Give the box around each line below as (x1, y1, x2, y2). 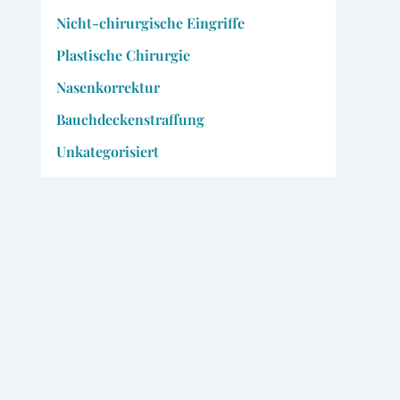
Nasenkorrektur (55, 77, 160, 96)
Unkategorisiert (55, 141, 159, 161)
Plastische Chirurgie (55, 45, 190, 64)
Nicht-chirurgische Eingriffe (55, 12, 245, 32)
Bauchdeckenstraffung (55, 109, 204, 129)
